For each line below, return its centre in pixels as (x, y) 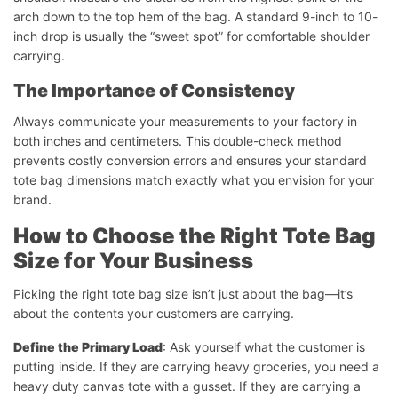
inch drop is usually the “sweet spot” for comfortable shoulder (191, 36)
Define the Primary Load (88, 346)
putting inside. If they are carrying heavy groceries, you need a (196, 366)
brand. (32, 199)
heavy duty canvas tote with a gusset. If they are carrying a (187, 386)
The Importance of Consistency (154, 90)
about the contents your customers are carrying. (154, 313)
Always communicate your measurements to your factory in (185, 121)
